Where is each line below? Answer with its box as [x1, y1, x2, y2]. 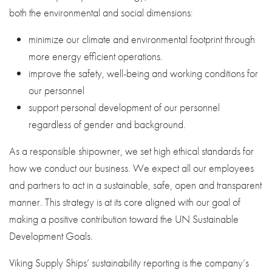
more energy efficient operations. [29, 49, 163, 63]
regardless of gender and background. [29, 117, 186, 131]
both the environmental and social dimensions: [9, 5, 193, 19]
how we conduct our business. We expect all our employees [9, 161, 254, 175]
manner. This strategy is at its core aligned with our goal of [9, 195, 240, 209]
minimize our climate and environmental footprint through [29, 32, 255, 46]
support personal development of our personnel [29, 100, 220, 114]
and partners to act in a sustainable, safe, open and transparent [9, 178, 262, 192]
